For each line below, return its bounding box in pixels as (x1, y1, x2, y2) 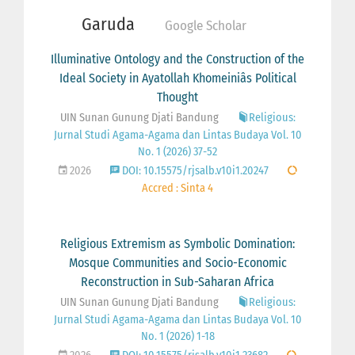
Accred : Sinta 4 (142, 181, 213, 195)
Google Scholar (165, 17, 246, 34)
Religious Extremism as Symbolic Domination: (60, 235, 295, 251)
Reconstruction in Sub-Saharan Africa (81, 273, 274, 289)
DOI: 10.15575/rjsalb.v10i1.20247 (119, 163, 269, 177)
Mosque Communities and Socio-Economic (68, 254, 287, 270)
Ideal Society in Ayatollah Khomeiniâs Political (59, 70, 296, 86)
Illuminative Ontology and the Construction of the (51, 51, 304, 67)
